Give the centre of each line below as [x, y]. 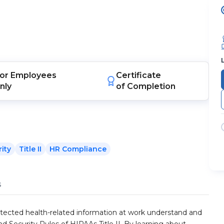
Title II [30, 149]
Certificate [139, 75]
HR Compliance [78, 149]
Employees [33, 75]
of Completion [146, 86]
